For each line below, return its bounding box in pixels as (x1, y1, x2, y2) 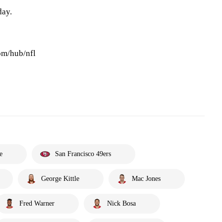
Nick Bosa (107, 200, 136, 207)
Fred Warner (19, 200, 55, 207)
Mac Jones (132, 175, 161, 182)
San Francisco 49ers (55, 150, 111, 158)
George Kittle (41, 175, 79, 182)
